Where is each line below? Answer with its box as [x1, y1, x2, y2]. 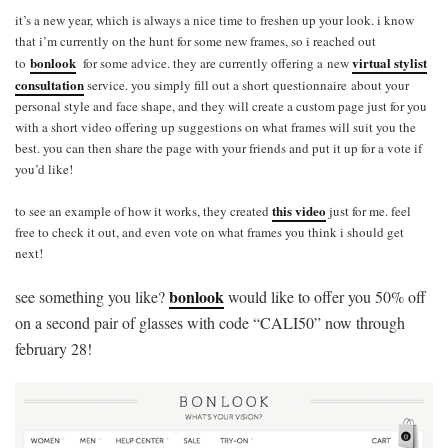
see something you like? [15, 285, 169, 307]
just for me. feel [326, 201, 411, 220]
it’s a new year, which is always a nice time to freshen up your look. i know [15, 10, 414, 29]
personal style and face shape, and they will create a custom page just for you [15, 96, 427, 115]
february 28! [15, 337, 92, 359]
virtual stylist [352, 52, 427, 72]
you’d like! [15, 159, 73, 178]
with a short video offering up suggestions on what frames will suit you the [15, 117, 416, 136]
